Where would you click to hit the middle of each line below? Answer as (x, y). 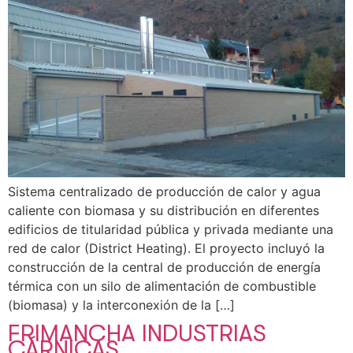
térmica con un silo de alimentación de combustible (162, 286)
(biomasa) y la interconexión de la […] (121, 305)
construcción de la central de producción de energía (164, 268)
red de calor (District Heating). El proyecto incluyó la (166, 249)
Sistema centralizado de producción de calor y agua (164, 192)
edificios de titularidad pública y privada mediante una (171, 230)
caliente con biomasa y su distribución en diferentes (163, 211)
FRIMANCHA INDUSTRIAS (137, 334)
